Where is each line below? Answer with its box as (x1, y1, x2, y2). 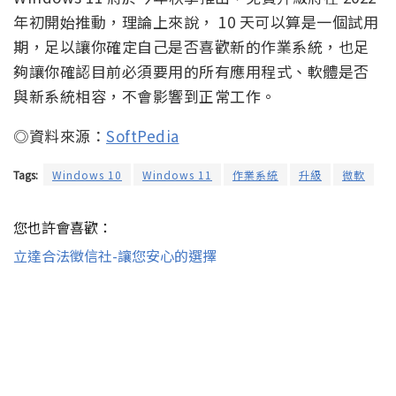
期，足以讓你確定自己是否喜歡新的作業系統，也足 (13, 34, 369, 57)
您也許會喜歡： (13, 216, 112, 238)
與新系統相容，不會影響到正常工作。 (13, 84, 277, 107)
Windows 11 (142, 166, 212, 182)
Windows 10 (52, 166, 122, 182)
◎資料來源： (13, 124, 106, 147)
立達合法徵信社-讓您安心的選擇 (13, 244, 217, 266)
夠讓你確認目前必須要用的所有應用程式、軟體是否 (13, 59, 369, 82)
